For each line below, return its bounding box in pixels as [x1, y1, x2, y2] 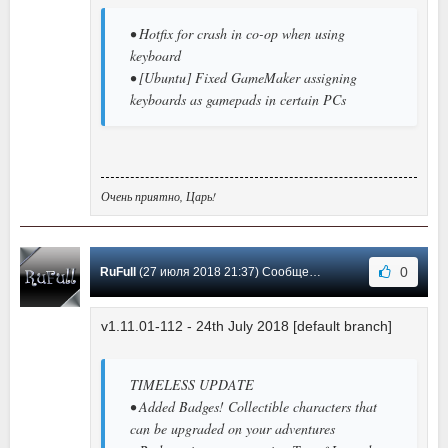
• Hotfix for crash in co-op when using [130, 23, 345, 43]
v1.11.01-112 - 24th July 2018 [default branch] [101, 317, 392, 334]
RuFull [100, 264, 136, 279]
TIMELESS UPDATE [130, 374, 254, 394]
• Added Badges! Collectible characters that [130, 396, 377, 416]
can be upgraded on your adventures [130, 418, 335, 438]
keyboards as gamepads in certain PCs [130, 89, 346, 109]
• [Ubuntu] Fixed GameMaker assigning [130, 67, 357, 87]
